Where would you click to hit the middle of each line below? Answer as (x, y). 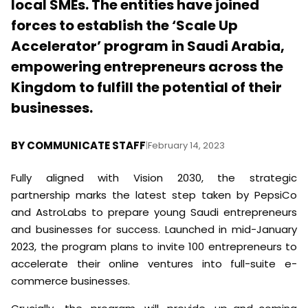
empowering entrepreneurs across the (147, 67)
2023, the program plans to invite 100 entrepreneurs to (154, 247)
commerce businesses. (70, 281)
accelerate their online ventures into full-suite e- (154, 264)
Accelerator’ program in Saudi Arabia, (148, 46)
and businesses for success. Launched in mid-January (154, 230)
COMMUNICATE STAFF (86, 146)
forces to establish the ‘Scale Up (124, 26)
